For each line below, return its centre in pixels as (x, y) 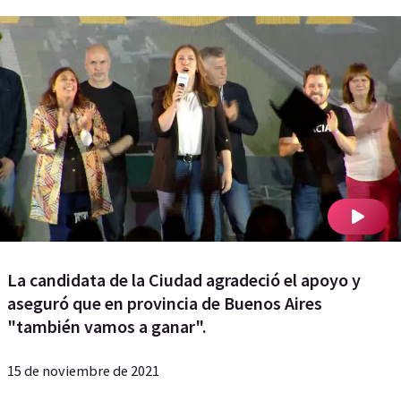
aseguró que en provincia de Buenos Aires (165, 303)
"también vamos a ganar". (107, 326)
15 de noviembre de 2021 (83, 371)
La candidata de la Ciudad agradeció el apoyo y (184, 280)
